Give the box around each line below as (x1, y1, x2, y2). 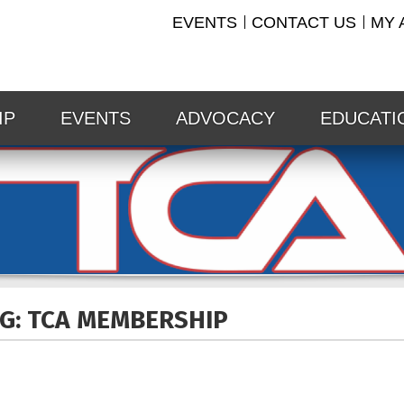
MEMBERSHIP (76, 304, 228, 335)
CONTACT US (252, 14, 356, 32)
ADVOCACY (176, 108, 276, 128)
